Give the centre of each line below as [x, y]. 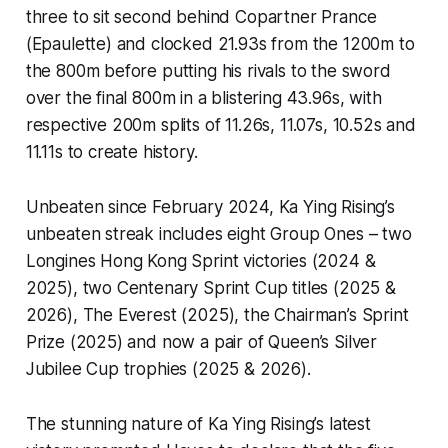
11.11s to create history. [111, 152]
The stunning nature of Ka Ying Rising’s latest [198, 424]
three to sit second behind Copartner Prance [201, 17]
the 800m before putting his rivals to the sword [208, 71]
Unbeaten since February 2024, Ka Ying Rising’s [210, 207]
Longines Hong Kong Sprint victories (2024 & [200, 261]
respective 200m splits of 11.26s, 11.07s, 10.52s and [220, 125]
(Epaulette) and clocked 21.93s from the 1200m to [220, 44]
